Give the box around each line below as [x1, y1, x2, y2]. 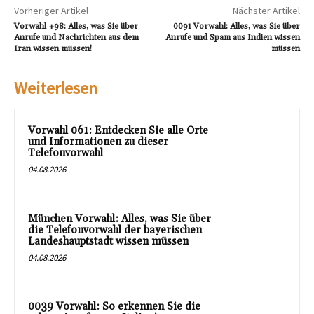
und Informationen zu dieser [28, 135, 168, 149]
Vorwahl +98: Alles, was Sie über [14, 21, 138, 32]
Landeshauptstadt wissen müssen [28, 234, 189, 248]
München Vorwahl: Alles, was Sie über [28, 212, 211, 226]
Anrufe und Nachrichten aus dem [14, 32, 139, 43]
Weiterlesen [14, 77, 97, 100]
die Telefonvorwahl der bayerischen [28, 223, 202, 237]
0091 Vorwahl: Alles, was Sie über [172, 21, 300, 32]
